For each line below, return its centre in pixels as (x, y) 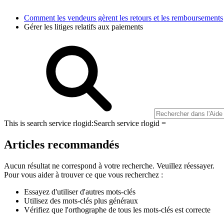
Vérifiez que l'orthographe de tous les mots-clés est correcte (117, 209)
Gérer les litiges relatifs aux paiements (83, 26)
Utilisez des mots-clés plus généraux (81, 200)
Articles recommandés (61, 144)
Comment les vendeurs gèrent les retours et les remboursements (123, 17)
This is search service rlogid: (49, 123)
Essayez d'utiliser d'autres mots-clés (80, 191)
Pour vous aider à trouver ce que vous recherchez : (83, 174)
